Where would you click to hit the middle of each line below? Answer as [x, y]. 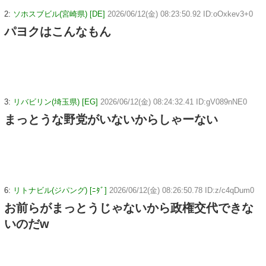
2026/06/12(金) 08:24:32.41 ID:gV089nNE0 [174, 102]
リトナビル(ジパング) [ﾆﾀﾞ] [60, 191]
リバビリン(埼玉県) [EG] [56, 102]
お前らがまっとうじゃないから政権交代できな [129, 208]
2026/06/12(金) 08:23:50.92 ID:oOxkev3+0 [180, 14]
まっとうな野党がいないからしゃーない [111, 120]
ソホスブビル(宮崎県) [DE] [59, 14]
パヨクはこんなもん [58, 31]
